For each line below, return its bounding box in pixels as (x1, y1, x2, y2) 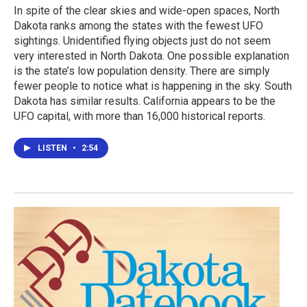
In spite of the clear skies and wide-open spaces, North (14, 4, 280, 18)
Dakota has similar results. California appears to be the (14, 95, 275, 108)
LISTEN (38, 143, 69, 153)
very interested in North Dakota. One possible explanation (14, 49, 289, 63)
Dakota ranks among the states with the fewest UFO (14, 19, 263, 33)
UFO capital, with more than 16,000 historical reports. (14, 110, 265, 123)
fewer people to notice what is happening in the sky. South (14, 79, 292, 93)
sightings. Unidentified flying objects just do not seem (14, 34, 271, 48)
